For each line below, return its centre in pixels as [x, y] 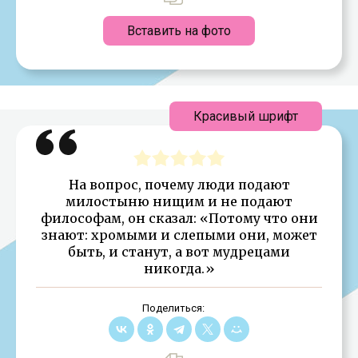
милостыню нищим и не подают [179, 201]
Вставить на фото [179, 30]
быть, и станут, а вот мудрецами [179, 251]
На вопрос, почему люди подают [179, 184]
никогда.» [179, 268]
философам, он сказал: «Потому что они [179, 218]
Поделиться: [173, 308]
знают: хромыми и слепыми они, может [179, 235]
